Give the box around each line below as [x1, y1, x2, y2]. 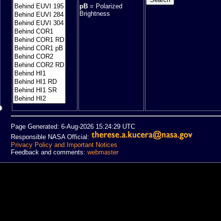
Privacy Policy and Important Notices [11, 141, 117, 148]
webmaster [87, 148, 118, 156]
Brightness [79, 9, 110, 17]
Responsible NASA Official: [11, 133, 91, 141]
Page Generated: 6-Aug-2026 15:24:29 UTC [11, 123, 135, 131]
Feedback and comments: [11, 148, 87, 156]
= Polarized [88, 2, 122, 10]
